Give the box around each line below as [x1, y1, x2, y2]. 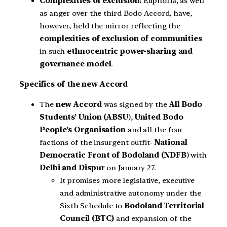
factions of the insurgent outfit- [40, 137, 155, 147]
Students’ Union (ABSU [40, 112, 128, 122]
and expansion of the [113, 213, 192, 223]
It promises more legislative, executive [60, 175, 195, 185]
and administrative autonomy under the [60, 188, 202, 198]
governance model [40, 59, 111, 69]
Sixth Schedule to [60, 201, 125, 210]
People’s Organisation [40, 125, 128, 134]
